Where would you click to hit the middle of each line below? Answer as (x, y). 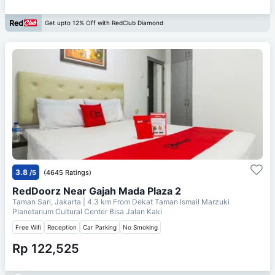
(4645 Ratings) (68, 172)
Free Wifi (28, 227)
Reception (62, 227)
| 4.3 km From (107, 201)
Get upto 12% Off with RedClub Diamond (104, 23)
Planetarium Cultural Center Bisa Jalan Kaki (87, 211)
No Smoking (140, 227)
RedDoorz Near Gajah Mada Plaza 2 (97, 191)
